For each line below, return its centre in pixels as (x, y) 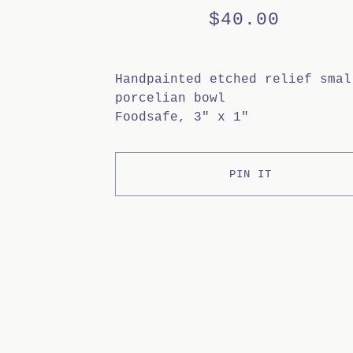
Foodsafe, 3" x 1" (182, 117)
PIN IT (251, 174)
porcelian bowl (170, 98)
